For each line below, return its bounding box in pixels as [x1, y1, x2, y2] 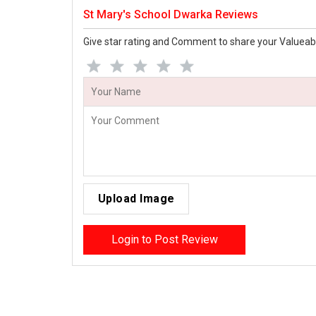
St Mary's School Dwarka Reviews [83, 8, 258, 22]
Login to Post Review [111, 233, 218, 247]
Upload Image [97, 192, 175, 206]
